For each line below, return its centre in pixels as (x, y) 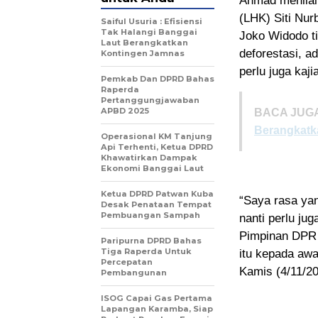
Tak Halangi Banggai (149, 32)
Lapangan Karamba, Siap (157, 309)
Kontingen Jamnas (143, 54)
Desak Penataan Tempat (156, 205)
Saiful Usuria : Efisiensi (152, 22)
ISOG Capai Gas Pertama (157, 298)
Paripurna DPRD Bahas (151, 241)
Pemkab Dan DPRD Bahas (158, 79)
